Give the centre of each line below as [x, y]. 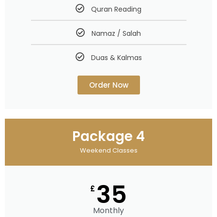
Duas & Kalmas [116, 57]
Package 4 [108, 136]
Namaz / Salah [116, 33]
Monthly [108, 210]
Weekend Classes [108, 150]
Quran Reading [116, 9]
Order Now [108, 85]
